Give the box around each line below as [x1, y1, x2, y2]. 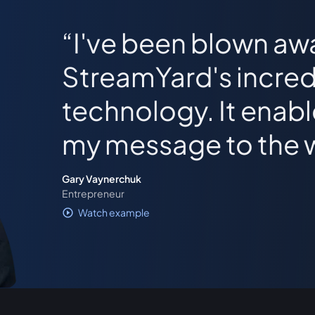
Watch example [78, 206, 150, 219]
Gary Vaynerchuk [62, 172, 141, 185]
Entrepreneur [62, 186, 124, 200]
